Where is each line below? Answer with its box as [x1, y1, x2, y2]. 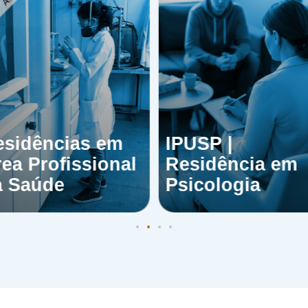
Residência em [165, 154, 298, 175]
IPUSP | [165, 133, 233, 155]
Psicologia [165, 175, 261, 196]
